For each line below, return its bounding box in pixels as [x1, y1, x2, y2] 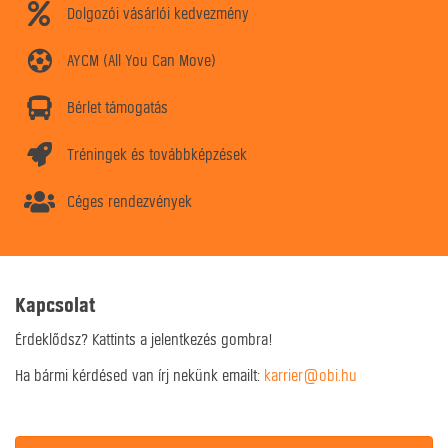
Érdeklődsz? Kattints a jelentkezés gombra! [15, 331, 273, 348]
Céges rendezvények [67, 193, 193, 210]
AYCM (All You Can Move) [67, 52, 217, 69]
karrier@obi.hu [264, 367, 357, 384]
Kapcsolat [15, 293, 96, 317]
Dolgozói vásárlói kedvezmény [67, 5, 250, 22]
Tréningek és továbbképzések [67, 146, 248, 163]
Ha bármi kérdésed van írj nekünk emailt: [15, 367, 264, 384]
